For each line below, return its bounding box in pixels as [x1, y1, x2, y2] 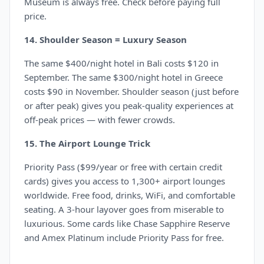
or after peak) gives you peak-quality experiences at [24, 100, 233, 111]
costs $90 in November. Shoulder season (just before [24, 85, 239, 97]
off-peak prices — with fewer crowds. [24, 114, 175, 126]
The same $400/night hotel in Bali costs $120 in [24, 57, 219, 69]
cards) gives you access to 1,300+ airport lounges [24, 175, 225, 187]
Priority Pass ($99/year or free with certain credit [24, 161, 222, 173]
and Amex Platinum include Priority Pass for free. [24, 232, 224, 243]
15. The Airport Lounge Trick [24, 137, 150, 149]
